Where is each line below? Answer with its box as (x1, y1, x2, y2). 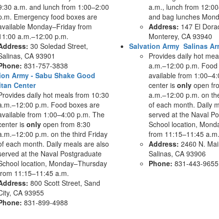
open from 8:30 (41, 119, 90, 129)
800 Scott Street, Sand (28, 178, 100, 188)
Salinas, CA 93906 (149, 149, 206, 158)
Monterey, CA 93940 (149, 31, 212, 41)
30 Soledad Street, (28, 41, 88, 51)
